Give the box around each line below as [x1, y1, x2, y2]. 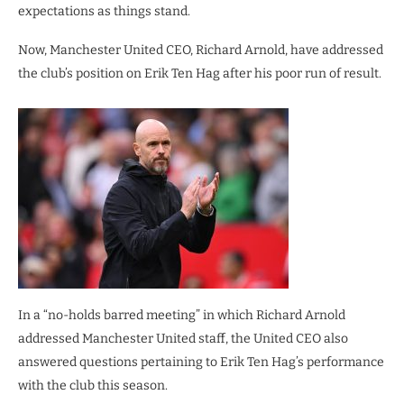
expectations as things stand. [18, 3, 190, 19]
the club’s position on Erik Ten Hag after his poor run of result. [18, 65, 381, 81]
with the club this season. [18, 377, 168, 393]
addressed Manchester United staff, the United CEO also [18, 330, 348, 346]
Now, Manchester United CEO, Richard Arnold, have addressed [18, 41, 383, 58]
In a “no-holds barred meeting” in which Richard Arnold [18, 307, 345, 323]
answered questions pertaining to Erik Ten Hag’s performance [18, 353, 384, 370]
